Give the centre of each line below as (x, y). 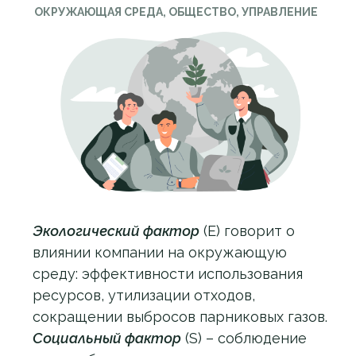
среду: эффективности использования (168, 274)
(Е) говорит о (247, 231)
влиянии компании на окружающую (160, 252)
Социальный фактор (107, 338)
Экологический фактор (116, 231)
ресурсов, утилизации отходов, (144, 295)
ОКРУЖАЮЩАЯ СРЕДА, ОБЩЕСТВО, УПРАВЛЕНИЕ (176, 12)
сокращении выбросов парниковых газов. (180, 317)
